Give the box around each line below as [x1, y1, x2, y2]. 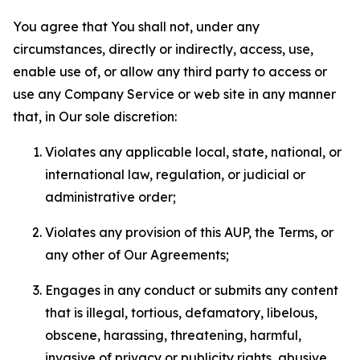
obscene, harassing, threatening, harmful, [45, 327, 301, 343]
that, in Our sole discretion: [13, 108, 177, 125]
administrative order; [45, 189, 176, 205]
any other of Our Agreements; [45, 247, 229, 263]
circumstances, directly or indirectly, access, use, [13, 41, 313, 57]
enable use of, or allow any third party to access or [13, 63, 327, 80]
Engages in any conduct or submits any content [45, 282, 338, 298]
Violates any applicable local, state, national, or [45, 144, 342, 160]
